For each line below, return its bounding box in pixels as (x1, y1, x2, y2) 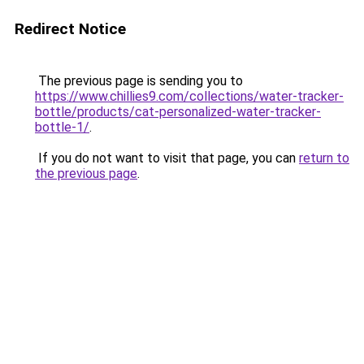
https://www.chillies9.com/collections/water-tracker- (35, 89, 344, 104)
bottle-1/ (35, 119, 89, 135)
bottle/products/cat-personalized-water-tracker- (35, 104, 321, 119)
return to (299, 150, 349, 166)
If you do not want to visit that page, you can (35, 150, 299, 166)
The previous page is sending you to (35, 73, 243, 89)
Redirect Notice (15, 19, 126, 38)
